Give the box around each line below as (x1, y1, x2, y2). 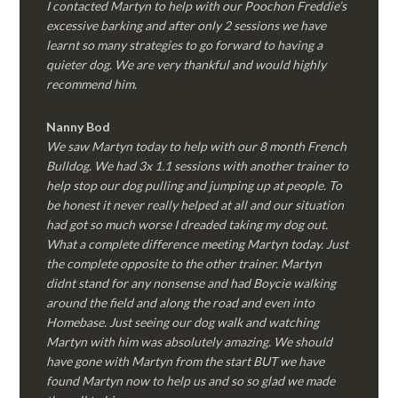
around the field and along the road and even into (46, 295, 315, 310)
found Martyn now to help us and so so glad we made (46, 373, 336, 388)
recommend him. (46, 76, 138, 92)
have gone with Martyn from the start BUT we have (46, 354, 325, 369)
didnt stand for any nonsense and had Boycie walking (46, 275, 337, 291)
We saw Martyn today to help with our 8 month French (46, 139, 347, 154)
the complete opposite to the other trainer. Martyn (46, 256, 322, 271)
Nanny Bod (46, 119, 111, 134)
